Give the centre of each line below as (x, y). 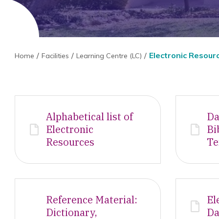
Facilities (55, 56)
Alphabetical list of (89, 117)
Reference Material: (92, 200)
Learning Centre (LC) (109, 56)
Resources (70, 142)
